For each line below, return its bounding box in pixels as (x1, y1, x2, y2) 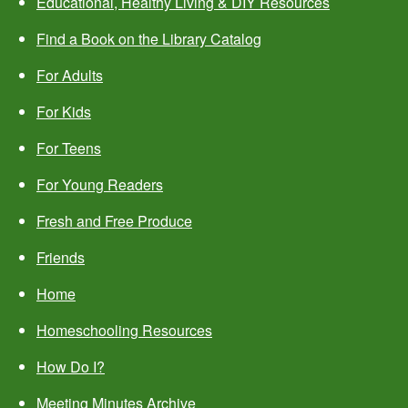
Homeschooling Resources (36, 320, 212, 342)
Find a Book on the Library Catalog (36, 28, 261, 50)
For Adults (36, 65, 103, 87)
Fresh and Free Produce (36, 210, 192, 232)
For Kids (36, 101, 91, 123)
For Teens (36, 138, 101, 159)
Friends (36, 247, 85, 269)
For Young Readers (36, 174, 163, 196)
